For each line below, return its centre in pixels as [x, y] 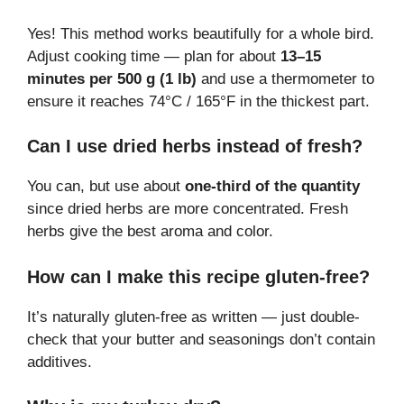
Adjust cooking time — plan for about [154, 56]
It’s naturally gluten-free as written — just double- [193, 317]
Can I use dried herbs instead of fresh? [195, 147]
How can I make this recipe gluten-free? [198, 276]
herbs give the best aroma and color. [150, 232]
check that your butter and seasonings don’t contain [201, 339]
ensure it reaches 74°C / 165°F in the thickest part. [198, 101]
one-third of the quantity [272, 187]
